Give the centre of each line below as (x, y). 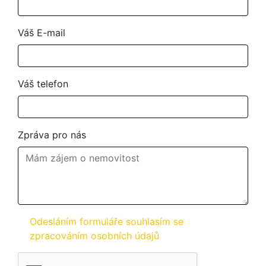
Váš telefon (43, 84)
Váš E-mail (42, 33)
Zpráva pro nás (52, 135)
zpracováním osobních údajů (94, 236)
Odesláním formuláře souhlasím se (107, 221)
